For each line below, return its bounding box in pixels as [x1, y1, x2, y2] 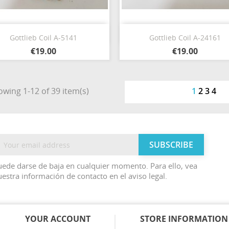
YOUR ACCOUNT [25, 213, 90, 224]
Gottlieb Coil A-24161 [149, 33, 221, 42]
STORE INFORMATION [140, 213, 228, 224]
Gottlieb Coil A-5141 [10, 33, 77, 42]
